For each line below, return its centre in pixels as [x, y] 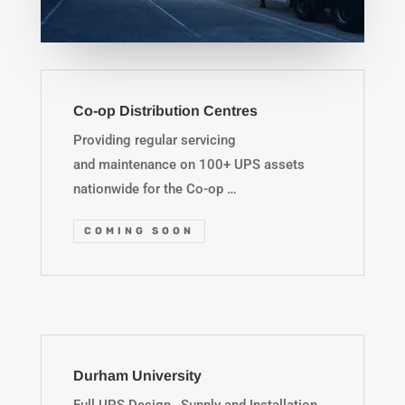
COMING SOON [139, 231]
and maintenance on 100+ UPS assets [188, 164]
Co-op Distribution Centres [165, 110]
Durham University [137, 376]
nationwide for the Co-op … [155, 188]
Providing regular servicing [154, 140]
